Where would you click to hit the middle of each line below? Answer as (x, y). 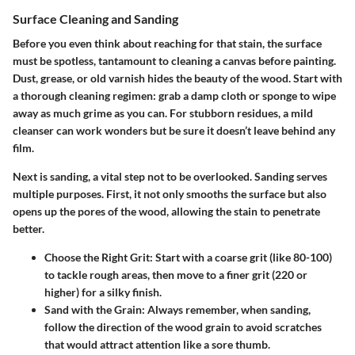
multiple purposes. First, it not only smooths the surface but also (170, 193)
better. (29, 228)
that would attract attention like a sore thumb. (157, 344)
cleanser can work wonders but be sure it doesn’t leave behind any (174, 130)
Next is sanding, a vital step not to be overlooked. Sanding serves (170, 176)
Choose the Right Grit (97, 257)
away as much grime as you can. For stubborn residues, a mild (163, 113)
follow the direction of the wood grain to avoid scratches (183, 326)
